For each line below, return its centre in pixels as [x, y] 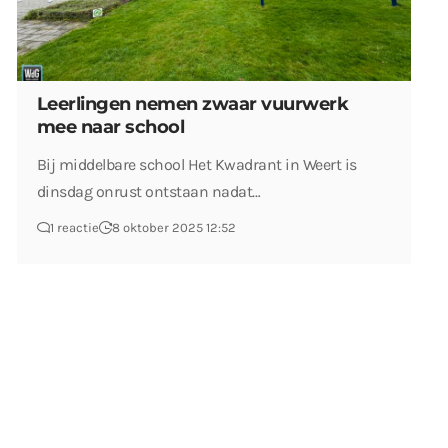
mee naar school [111, 127]
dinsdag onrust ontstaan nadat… [149, 191]
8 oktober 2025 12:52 [174, 227]
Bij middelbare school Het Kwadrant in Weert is [197, 164]
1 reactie [74, 227]
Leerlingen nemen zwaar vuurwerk [193, 104]
